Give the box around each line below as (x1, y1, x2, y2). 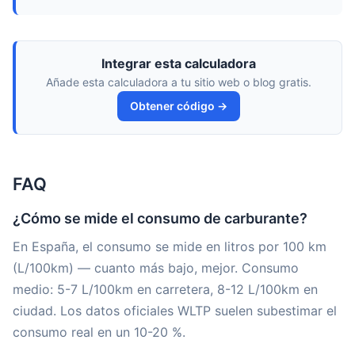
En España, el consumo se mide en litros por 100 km (13, 239, 326, 254)
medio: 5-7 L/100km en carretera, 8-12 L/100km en (13, 281, 318, 297)
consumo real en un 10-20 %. (13, 324, 185, 340)
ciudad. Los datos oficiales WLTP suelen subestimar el (13, 303, 337, 319)
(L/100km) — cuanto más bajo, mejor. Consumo (13, 260, 299, 276)
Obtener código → (130, 99, 227, 113)
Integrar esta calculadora (101, 55, 256, 71)
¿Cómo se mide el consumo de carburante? (13, 210, 307, 227)
